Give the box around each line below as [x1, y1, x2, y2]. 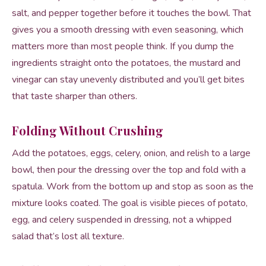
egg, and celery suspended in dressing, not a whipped [12, 213, 232, 226]
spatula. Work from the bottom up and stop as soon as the [12, 180, 254, 193]
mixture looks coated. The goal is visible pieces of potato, [12, 197, 248, 210]
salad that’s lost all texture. [12, 230, 124, 243]
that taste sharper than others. [12, 90, 137, 103]
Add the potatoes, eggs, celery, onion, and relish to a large [12, 147, 251, 160]
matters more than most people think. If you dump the [12, 40, 234, 53]
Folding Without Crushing [12, 122, 163, 138]
